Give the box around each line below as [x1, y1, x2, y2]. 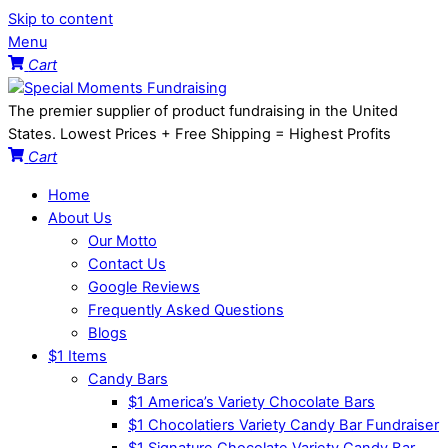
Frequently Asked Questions [88, 300, 284, 319]
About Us [48, 208, 112, 227]
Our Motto [88, 231, 157, 250]
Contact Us [88, 254, 166, 273]
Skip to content [8, 10, 113, 28]
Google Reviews [88, 277, 200, 296]
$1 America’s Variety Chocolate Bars [128, 392, 375, 411]
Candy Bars [88, 369, 168, 388]
